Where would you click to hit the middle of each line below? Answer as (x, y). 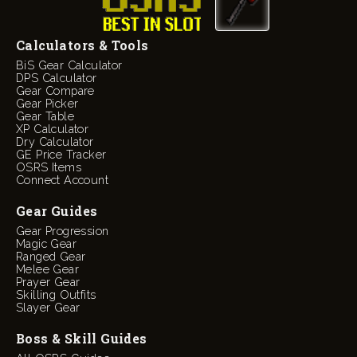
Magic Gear (46, 244)
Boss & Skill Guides (82, 339)
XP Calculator (53, 129)
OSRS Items (49, 167)
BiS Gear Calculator (69, 65)
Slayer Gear (48, 308)
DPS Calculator (57, 78)
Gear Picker (47, 104)
